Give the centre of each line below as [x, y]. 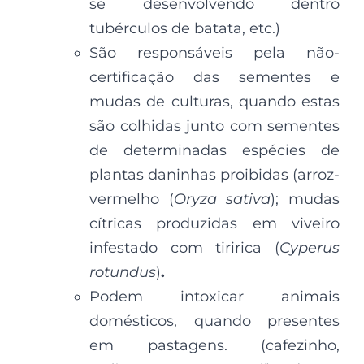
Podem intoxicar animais [214, 296]
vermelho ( [132, 199]
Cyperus [310, 247]
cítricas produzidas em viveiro [214, 223]
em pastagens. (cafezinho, [214, 345]
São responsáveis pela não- [214, 52]
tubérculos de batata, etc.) [185, 28]
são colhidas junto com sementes [214, 126]
